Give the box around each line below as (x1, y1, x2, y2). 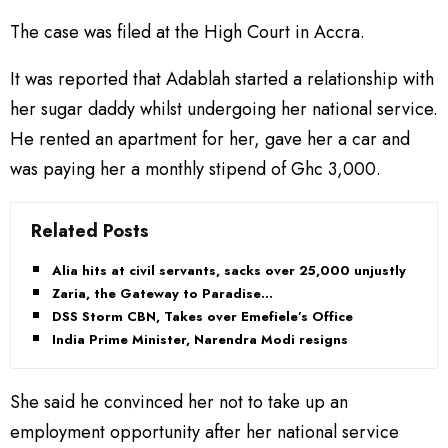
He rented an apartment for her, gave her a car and (10, 125, 410, 152)
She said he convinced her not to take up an (10, 388, 348, 415)
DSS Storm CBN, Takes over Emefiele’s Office (52, 306, 353, 326)
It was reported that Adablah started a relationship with (10, 65, 434, 92)
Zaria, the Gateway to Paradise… (52, 283, 273, 303)
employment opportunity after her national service (10, 418, 399, 445)
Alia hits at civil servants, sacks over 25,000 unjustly (52, 260, 406, 280)
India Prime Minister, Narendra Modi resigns (52, 329, 348, 349)
